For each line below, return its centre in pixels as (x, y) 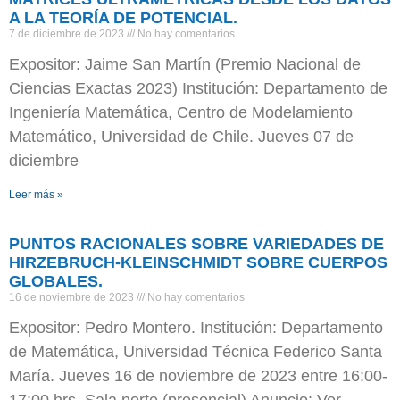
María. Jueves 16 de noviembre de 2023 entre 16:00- (198, 376)
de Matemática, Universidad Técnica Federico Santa (196, 352)
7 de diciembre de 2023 (68, 34)
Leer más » (36, 195)
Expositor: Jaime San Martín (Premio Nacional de (185, 65)
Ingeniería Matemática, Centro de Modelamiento (181, 113)
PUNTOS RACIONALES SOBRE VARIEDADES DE (196, 244)
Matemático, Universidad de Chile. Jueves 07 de (181, 137)
